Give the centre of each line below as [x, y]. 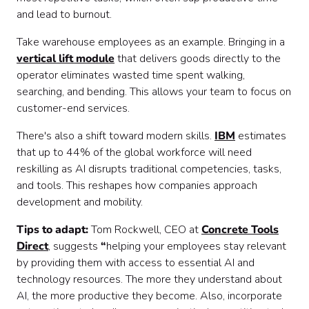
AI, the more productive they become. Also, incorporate [149, 296]
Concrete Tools [240, 230]
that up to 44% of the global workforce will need [134, 152]
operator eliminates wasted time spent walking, [131, 75]
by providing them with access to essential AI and [136, 263]
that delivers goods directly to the [198, 59]
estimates [261, 136]
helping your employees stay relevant [196, 246]
